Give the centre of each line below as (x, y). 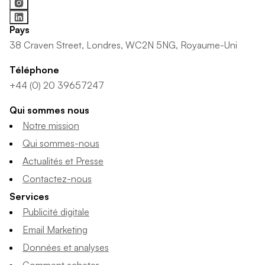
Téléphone (34, 70)
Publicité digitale (56, 211)
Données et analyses (66, 247)
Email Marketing (55, 229)
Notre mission (51, 125)
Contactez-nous (57, 178)
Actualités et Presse (63, 161)
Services (29, 196)
